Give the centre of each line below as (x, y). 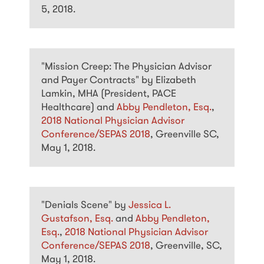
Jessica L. (150, 206)
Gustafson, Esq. (78, 219)
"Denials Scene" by (85, 206)
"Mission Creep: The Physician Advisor (126, 67)
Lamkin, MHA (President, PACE (109, 94)
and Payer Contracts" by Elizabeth (119, 81)
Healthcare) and (79, 108)
